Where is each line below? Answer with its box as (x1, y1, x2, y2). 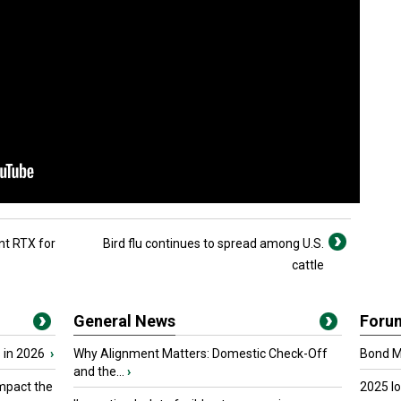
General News (73, 311, 175, 330)
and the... (73, 364, 124, 379)
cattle (292, 258, 324, 272)
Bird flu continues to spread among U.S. (103, 236, 324, 251)
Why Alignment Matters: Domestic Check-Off (73, 346, 328, 361)
